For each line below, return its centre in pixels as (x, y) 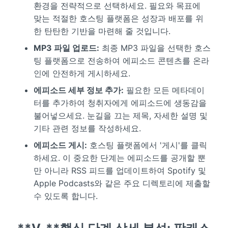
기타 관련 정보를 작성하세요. (87, 128)
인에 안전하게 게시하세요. (82, 73)
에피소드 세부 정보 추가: (78, 90)
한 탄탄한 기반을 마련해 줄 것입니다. (102, 31)
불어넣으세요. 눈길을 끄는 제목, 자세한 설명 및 (120, 115)
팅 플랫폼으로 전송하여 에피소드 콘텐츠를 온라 (121, 60)
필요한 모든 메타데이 (164, 90)
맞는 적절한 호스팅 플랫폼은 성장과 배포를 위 (118, 18)
